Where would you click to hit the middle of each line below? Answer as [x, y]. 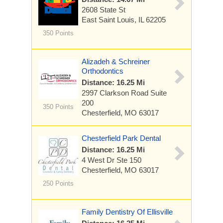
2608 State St [104, 10]
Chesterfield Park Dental [121, 138]
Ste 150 [129, 160]
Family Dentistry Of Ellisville [127, 212]
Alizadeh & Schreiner [116, 61]
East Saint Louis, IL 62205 [124, 20]
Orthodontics [103, 71]
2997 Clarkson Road [116, 93]
